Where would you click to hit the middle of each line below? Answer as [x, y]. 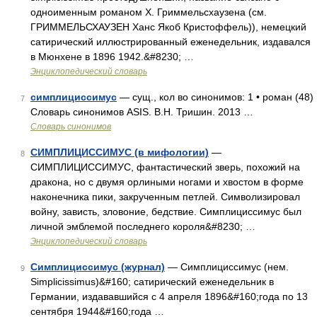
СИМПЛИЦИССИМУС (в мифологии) [120, 152]
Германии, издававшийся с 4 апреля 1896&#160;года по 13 [169, 296]
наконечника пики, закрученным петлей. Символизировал [165, 197]
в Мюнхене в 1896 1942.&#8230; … [112, 57]
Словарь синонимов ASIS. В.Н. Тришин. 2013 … [142, 112]
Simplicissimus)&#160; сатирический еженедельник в [152, 282]
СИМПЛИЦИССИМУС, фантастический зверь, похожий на [165, 167]
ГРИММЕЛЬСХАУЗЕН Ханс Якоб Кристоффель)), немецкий [168, 27]
